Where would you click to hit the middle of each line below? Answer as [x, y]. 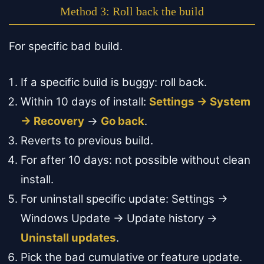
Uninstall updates [68, 237]
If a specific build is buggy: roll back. [114, 82]
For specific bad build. [66, 46]
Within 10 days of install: [85, 101]
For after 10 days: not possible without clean [136, 160]
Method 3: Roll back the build [132, 11]
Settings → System [200, 101]
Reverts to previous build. [87, 140]
